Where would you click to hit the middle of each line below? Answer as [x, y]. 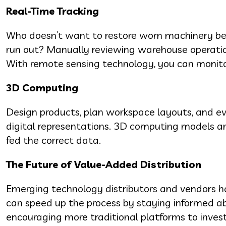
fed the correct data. [53, 140]
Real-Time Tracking [52, 11]
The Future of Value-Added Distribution [106, 164]
